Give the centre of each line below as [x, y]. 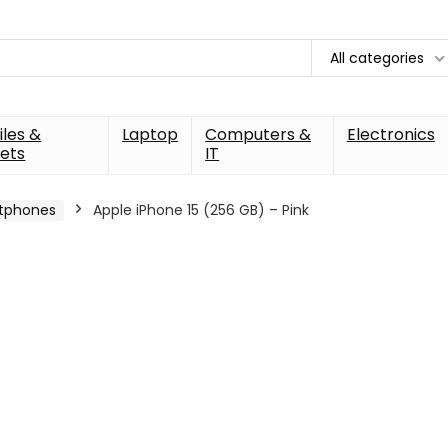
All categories [377, 57]
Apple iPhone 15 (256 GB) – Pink [201, 209]
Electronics [390, 134]
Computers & [258, 134]
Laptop [150, 134]
